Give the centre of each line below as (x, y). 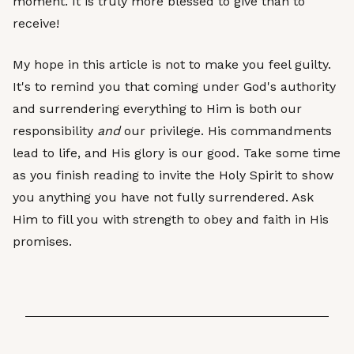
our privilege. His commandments (226, 131)
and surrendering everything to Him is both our (157, 109)
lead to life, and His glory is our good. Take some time (177, 153)
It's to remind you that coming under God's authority (174, 87)
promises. (42, 241)
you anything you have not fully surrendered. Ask (163, 197)
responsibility (55, 131)
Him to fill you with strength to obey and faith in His (171, 219)
